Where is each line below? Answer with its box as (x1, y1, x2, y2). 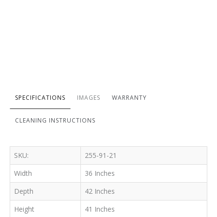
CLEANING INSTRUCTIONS (15, 116, 95, 125)
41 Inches (85, 204, 115, 214)
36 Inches (85, 169, 115, 178)
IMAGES (77, 93, 100, 102)
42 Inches (85, 186, 115, 196)
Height (14, 204, 34, 214)
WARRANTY (112, 93, 147, 102)
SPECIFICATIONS (15, 93, 65, 102)
